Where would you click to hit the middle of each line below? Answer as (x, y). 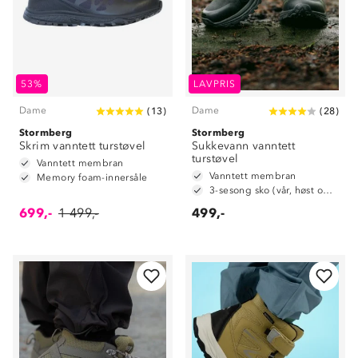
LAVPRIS (215, 84)
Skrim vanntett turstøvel (83, 146)
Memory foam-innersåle (92, 177)
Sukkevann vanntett (244, 146)
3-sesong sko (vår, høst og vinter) (328, 190)
